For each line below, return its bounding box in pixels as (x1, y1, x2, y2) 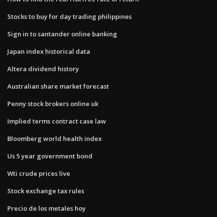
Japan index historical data (7, 46, 90, 56)
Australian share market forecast (7, 81, 109, 91)
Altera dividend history (7, 64, 79, 73)
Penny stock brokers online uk (7, 99, 98, 108)
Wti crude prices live (7, 169, 70, 178)
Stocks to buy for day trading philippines (7, 12, 132, 21)
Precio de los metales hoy (7, 203, 86, 213)
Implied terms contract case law (7, 116, 106, 125)
